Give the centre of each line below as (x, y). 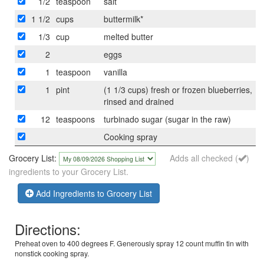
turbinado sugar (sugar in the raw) (167, 119)
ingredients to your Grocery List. (69, 171)
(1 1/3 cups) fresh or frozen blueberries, (178, 89)
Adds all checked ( (204, 158)
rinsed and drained (139, 101)
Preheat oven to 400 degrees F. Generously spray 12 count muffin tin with (132, 243)
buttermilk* (123, 19)
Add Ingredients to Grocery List (94, 193)
